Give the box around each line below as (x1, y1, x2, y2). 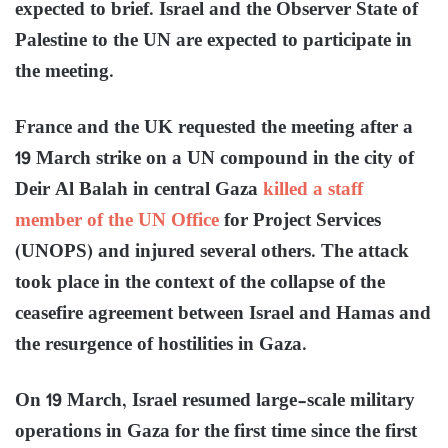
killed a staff (263, 174, 363, 206)
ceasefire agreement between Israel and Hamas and (15, 298, 431, 330)
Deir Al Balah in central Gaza (15, 174, 263, 206)
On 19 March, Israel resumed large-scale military (15, 385, 415, 417)
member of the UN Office (15, 205, 219, 237)
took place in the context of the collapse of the (15, 267, 385, 299)
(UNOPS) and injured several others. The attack (15, 236, 409, 268)
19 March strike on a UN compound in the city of (15, 143, 414, 175)
